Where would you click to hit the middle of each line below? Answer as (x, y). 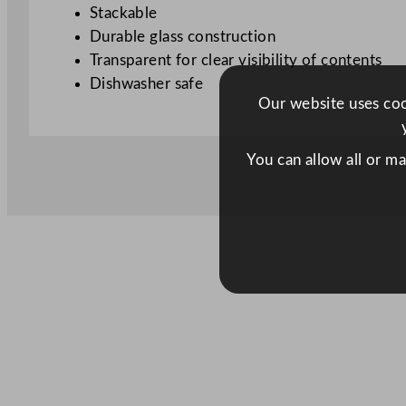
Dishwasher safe (146, 84)
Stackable (123, 14)
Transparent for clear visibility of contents (236, 61)
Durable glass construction (182, 37)
